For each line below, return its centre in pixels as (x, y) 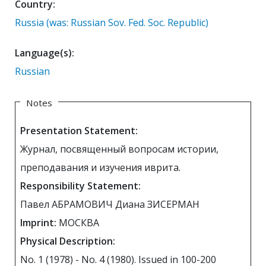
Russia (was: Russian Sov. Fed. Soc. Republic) (112, 23)
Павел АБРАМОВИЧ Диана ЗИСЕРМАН (157, 204)
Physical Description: (67, 241)
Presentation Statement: (79, 130)
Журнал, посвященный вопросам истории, (119, 149)
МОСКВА (79, 222)
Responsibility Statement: (80, 186)
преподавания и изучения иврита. (100, 167)
